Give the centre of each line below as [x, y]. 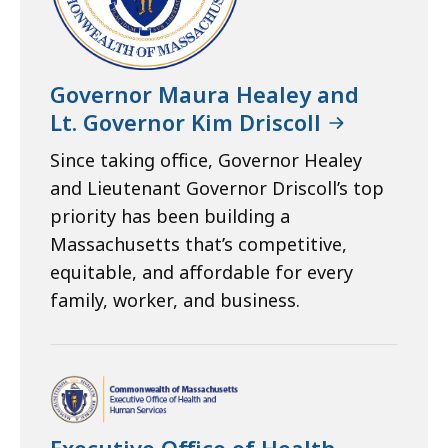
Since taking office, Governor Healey [206, 159]
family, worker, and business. [175, 299]
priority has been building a [170, 215]
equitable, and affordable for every [201, 271]
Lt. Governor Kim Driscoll [185, 121]
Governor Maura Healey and [204, 93]
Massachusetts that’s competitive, [198, 243]
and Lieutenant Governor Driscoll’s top [217, 187]
